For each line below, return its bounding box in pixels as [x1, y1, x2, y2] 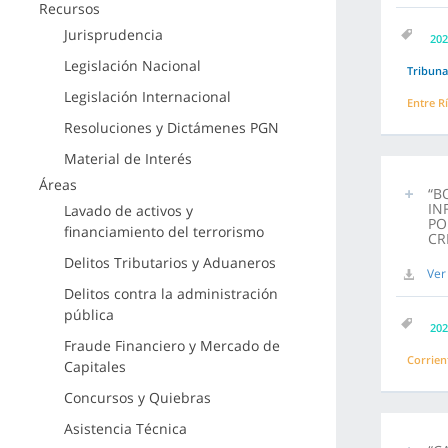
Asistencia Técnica [63, 419, 187, 438]
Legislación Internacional [63, 87, 231, 106]
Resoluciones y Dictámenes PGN [63, 118, 279, 137]
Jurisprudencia [63, 25, 163, 44]
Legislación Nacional [63, 56, 201, 75]
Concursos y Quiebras [63, 388, 211, 407]
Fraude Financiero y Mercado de [63, 336, 280, 355]
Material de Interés [63, 149, 192, 168]
